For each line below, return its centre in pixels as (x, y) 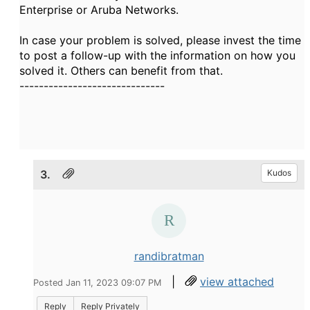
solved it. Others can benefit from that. (121, 71)
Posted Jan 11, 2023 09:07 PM (97, 283)
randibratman (169, 256)
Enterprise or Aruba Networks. (99, 10)
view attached (237, 282)
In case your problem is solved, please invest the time (160, 40)
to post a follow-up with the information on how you (157, 55)
